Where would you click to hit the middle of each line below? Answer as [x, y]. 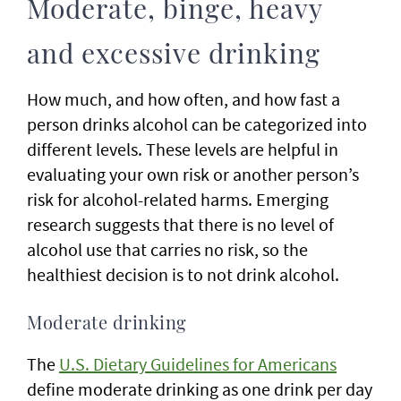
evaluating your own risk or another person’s [193, 174]
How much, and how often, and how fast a [183, 98]
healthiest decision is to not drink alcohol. [183, 274]
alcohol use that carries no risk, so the [167, 249]
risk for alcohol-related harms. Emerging [178, 199]
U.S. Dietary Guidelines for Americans [198, 363]
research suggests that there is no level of [180, 224]
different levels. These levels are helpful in [183, 149]
